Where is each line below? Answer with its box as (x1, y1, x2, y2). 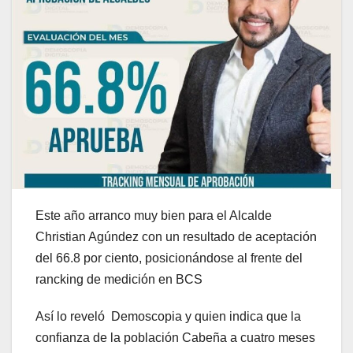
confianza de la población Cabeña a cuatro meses (35, 331, 315, 345)
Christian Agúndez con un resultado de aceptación (35, 230, 317, 244)
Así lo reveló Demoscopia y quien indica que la (35, 310, 301, 324)
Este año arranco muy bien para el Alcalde (35, 209, 272, 223)
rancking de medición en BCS (35, 273, 206, 287)
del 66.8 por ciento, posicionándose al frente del (35, 251, 303, 266)
